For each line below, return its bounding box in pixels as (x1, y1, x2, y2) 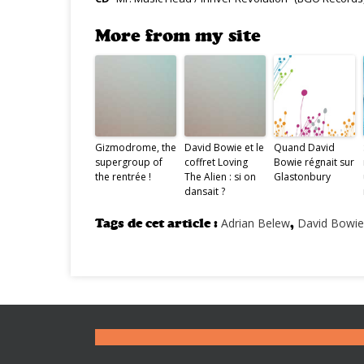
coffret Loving (184, 155, 248, 169)
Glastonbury (274, 170, 331, 184)
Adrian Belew (221, 215, 290, 231)
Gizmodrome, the (95, 141, 176, 154)
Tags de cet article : (95, 215, 221, 231)
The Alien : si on (184, 170, 256, 184)
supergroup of (95, 155, 162, 169)
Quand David (274, 141, 335, 154)
